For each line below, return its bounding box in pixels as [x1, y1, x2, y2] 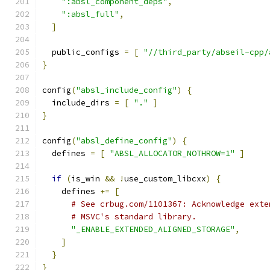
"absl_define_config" [76, 136, 172, 146]
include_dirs [42, 98, 115, 108]
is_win [71, 174, 105, 184]
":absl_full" [61, 9, 119, 19]
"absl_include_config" [76, 85, 177, 95]
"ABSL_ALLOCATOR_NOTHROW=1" [110, 148, 235, 159]
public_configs [42, 47, 124, 57]
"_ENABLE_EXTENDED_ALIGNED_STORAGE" [71, 224, 235, 234]
